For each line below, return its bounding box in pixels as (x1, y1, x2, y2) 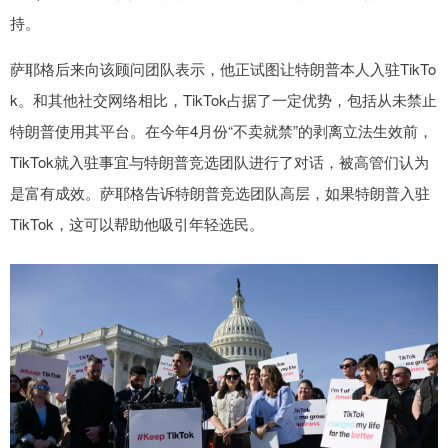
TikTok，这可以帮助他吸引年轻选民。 (10, 212, 264, 234)
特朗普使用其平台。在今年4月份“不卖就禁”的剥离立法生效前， (10, 119, 433, 141)
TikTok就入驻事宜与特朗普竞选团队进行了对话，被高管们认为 (10, 150, 429, 172)
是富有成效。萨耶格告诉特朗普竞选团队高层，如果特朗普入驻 (10, 181, 430, 203)
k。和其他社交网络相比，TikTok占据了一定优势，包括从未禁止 (10, 88, 437, 110)
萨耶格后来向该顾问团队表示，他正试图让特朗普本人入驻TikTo (10, 57, 436, 79)
